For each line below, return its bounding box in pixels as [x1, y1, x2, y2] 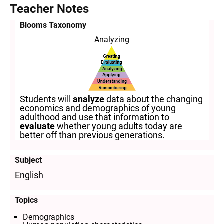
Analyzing [94, 34, 129, 44]
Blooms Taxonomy [20, 20, 86, 30]
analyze [73, 93, 106, 104]
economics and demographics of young [20, 102, 176, 113]
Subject [15, 155, 42, 165]
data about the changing [106, 93, 203, 104]
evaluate [20, 120, 57, 131]
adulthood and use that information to [20, 111, 169, 122]
